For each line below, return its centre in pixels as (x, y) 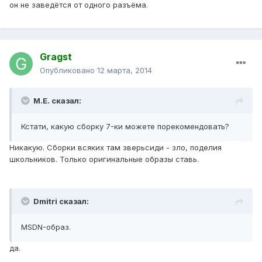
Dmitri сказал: (61, 201)
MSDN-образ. (46, 227)
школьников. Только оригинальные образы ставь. (104, 159)
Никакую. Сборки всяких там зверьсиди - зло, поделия (116, 148)
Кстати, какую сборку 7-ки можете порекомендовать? (125, 127)
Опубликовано (68, 70)
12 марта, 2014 (125, 70)
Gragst (56, 57)
